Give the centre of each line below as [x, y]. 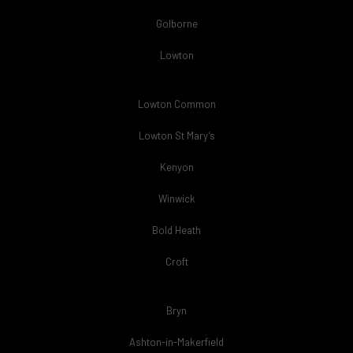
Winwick [176, 199]
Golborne [176, 24]
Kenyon [176, 167]
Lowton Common [176, 104]
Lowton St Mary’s [176, 136]
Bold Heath [176, 230]
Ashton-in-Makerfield [176, 342]
